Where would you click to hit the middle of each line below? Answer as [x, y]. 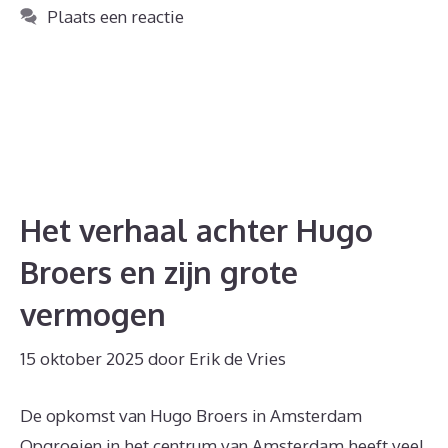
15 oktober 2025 [82, 358]
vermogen [93, 314]
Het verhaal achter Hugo [196, 230]
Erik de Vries [237, 358]
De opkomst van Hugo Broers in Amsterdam [191, 415]
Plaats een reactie [116, 17]
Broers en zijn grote [159, 272]
